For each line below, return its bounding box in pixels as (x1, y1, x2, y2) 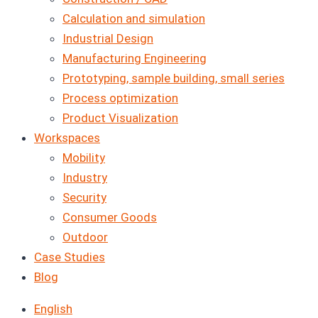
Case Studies (34, 249, 105, 264)
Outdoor (62, 229, 108, 244)
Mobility (62, 150, 105, 165)
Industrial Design (62, 31, 153, 45)
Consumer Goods (62, 209, 157, 224)
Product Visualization (62, 110, 178, 125)
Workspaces (34, 130, 100, 145)
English (34, 301, 72, 316)
